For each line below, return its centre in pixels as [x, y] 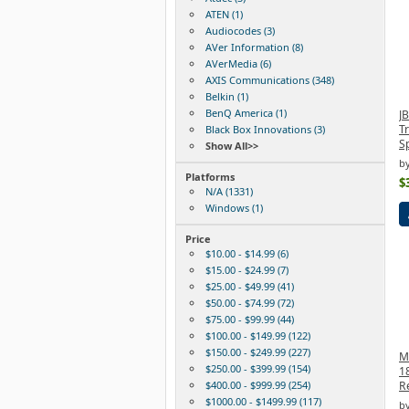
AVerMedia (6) [238, 63]
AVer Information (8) [254, 47]
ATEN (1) [224, 14]
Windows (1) [234, 207]
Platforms [210, 176]
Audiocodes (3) [240, 30]
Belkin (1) [226, 96]
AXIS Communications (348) [269, 79]
